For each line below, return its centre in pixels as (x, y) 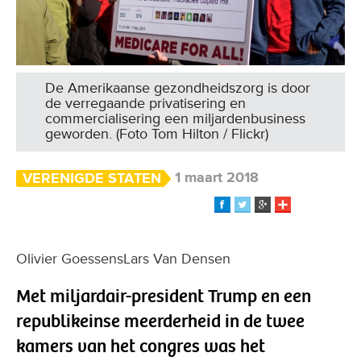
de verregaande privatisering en (145, 103)
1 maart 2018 (217, 177)
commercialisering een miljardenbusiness (175, 118)
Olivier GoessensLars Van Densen (123, 258)
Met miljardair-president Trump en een (164, 296)
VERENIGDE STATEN (92, 178)
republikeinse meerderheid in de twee (160, 321)
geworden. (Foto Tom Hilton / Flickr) (157, 133)
